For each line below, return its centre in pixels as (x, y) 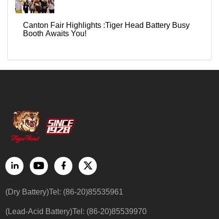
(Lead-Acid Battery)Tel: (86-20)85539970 (76, 211)
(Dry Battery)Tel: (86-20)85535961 (65, 192)
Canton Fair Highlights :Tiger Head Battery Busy (106, 25)
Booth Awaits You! (55, 33)
